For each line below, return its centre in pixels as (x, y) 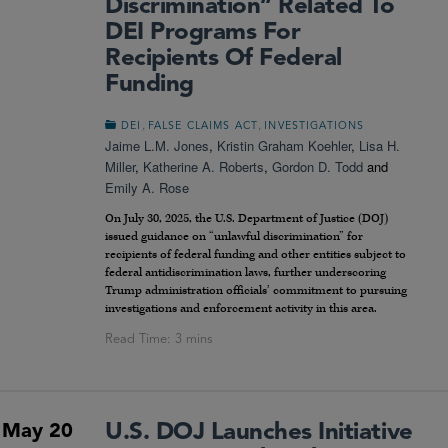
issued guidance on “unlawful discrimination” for (234, 236)
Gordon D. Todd (317, 167)
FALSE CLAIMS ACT (203, 127)
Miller (120, 167)
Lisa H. (379, 146)
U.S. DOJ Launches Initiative (259, 432)
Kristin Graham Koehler (284, 146)
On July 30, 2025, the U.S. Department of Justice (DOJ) (246, 218)
